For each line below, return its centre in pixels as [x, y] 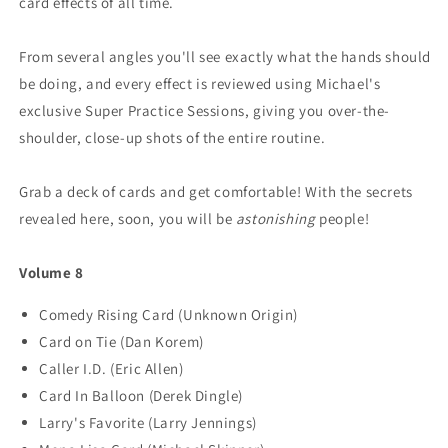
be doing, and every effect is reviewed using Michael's [200, 84]
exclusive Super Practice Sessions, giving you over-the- [205, 111]
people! [344, 219]
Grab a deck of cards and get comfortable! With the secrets [216, 192]
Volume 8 [51, 273]
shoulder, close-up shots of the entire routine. [172, 138]
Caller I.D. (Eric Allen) [111, 369]
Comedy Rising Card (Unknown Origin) [168, 315]
